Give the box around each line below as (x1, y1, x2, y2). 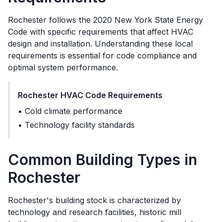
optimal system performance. (8, 62, 118, 72)
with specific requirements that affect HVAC (27, 27, 193, 37)
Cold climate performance (25, 106, 122, 116)
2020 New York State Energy (93, 15, 203, 25)
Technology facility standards (25, 120, 135, 130)
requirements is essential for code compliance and (8, 51, 197, 60)
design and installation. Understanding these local (8, 39, 193, 49)
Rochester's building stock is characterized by (8, 195, 181, 205)
